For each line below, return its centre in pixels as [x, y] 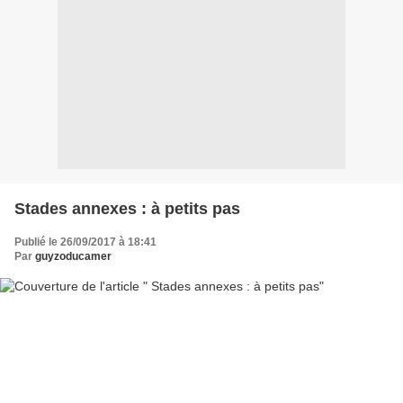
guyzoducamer [73, 256]
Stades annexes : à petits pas [127, 208]
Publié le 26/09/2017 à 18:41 [85, 242]
